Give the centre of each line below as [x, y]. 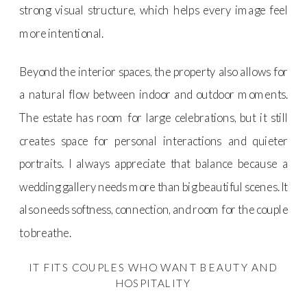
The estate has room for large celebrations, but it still [154, 117]
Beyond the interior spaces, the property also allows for [154, 71]
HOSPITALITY [153, 283]
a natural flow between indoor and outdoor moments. [154, 95]
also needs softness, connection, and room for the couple [154, 210]
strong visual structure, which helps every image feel [154, 10]
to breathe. [45, 232]
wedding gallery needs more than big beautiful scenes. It [154, 186]
